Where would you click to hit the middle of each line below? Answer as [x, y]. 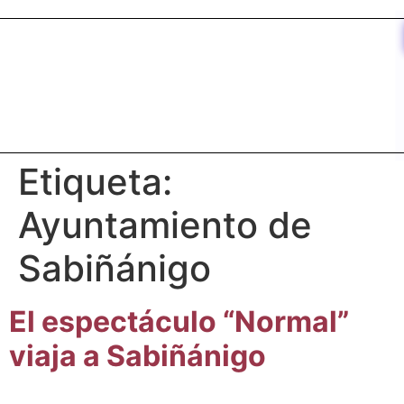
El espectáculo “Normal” [179, 321]
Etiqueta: [95, 182]
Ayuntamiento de [165, 225]
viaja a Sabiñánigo [138, 356]
